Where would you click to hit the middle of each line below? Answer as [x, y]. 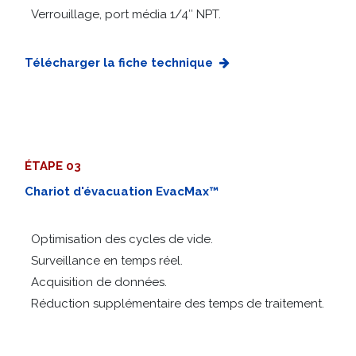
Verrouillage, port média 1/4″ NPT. [126, 18]
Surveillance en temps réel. [104, 264]
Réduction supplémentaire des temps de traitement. [179, 307]
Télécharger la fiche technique [119, 66]
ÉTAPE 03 [53, 170]
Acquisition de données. [96, 286]
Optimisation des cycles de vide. [119, 243]
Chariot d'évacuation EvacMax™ [122, 195]
